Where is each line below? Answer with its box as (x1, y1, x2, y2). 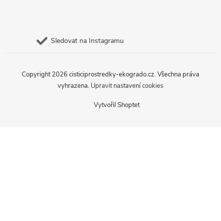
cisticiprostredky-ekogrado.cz (69, 70, 154, 79)
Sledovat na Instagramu (51, 36, 124, 45)
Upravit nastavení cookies (91, 81, 163, 90)
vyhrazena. (58, 81, 91, 90)
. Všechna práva (154, 70, 199, 79)
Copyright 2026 (22, 70, 69, 79)
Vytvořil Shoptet (94, 101, 140, 110)
